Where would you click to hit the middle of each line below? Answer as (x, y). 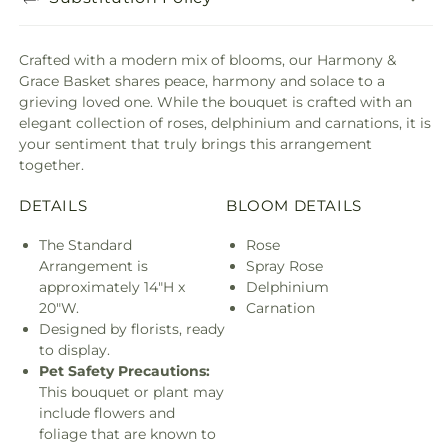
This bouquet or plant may (131, 391)
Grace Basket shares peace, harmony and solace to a (202, 81)
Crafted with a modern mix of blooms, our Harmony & (207, 60)
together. (51, 165)
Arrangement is (93, 265)
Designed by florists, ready (132, 328)
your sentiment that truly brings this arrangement (195, 144)
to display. (74, 349)
